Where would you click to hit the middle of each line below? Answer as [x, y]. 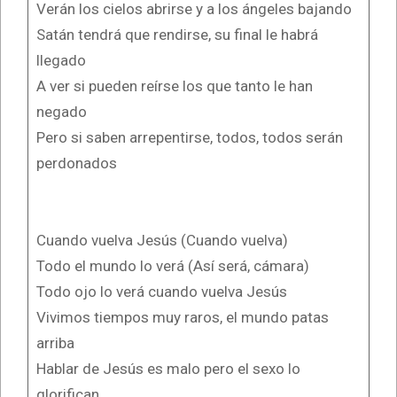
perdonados [76, 163]
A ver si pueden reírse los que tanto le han [174, 86]
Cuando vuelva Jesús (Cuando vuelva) [162, 240]
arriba [55, 343]
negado [61, 111]
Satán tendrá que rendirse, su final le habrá [177, 34]
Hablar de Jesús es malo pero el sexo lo [168, 368]
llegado [61, 60]
